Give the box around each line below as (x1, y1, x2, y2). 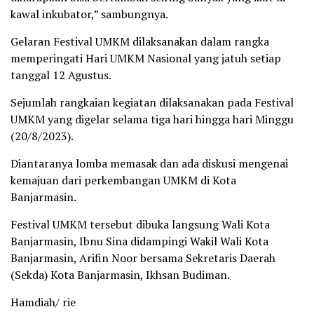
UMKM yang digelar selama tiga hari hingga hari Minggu (11, 111, 294, 127)
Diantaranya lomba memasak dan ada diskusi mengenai (11, 156, 288, 171)
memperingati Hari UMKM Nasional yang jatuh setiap (11, 50, 281, 66)
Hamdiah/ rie (11, 294, 76, 310)
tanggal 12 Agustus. (11, 67, 111, 83)
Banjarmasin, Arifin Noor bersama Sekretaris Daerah (11, 250, 275, 266)
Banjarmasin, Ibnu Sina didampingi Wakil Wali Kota (11, 233, 268, 249)
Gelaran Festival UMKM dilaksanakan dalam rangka (11, 34, 269, 49)
